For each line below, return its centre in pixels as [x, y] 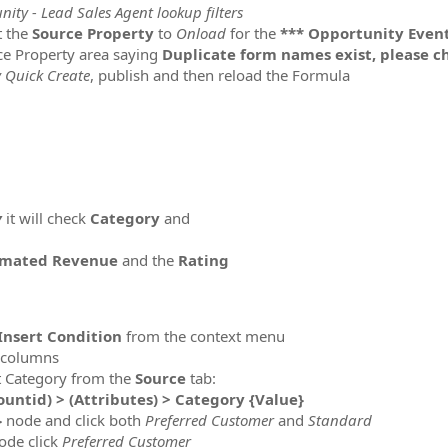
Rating [203, 259]
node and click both [73, 419]
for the [255, 32]
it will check [46, 217]
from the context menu [203, 335]
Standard [340, 419]
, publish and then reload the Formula [220, 74]
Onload [203, 32]
